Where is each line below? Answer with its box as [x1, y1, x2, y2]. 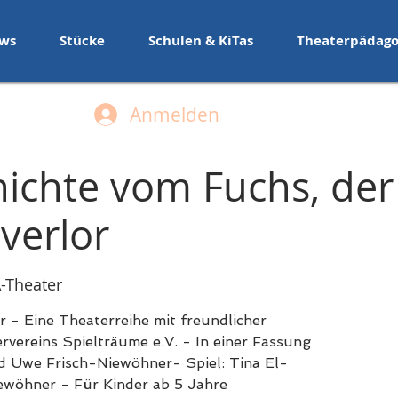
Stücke [60, 31, 105, 50]
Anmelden [130, 102, 219, 127]
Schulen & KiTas [148, 31, 253, 50]
